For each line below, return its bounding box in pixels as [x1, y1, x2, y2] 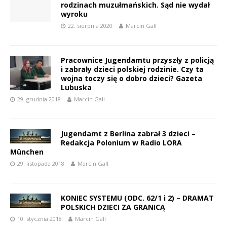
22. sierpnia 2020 [68, 21, 112, 29]
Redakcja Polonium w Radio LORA [61, 137, 182, 147]
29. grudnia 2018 [17, 95, 61, 103]
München [10, 146, 44, 157]
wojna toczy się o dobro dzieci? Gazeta [61, 73, 202, 83]
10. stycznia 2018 [17, 214, 62, 222]
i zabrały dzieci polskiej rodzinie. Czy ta [61, 64, 204, 74]
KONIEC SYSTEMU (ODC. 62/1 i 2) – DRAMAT [61, 193, 214, 203]
